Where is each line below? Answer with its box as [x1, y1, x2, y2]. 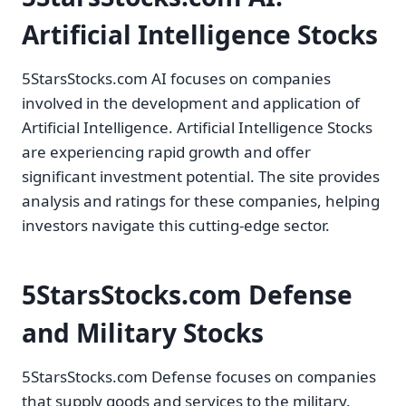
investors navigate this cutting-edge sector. [22, 215, 330, 237]
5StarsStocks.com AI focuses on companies [22, 68, 331, 90]
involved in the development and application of [22, 92, 360, 114]
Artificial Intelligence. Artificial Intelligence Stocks [22, 117, 372, 139]
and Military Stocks [22, 315, 264, 351]
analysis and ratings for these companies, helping [22, 190, 380, 212]
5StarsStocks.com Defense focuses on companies [22, 366, 376, 388]
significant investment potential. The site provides [22, 166, 380, 188]
